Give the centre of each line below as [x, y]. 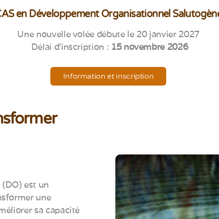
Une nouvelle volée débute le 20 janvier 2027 [109, 34]
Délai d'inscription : [71, 47]
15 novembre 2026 [149, 47]
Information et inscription [108, 76]
